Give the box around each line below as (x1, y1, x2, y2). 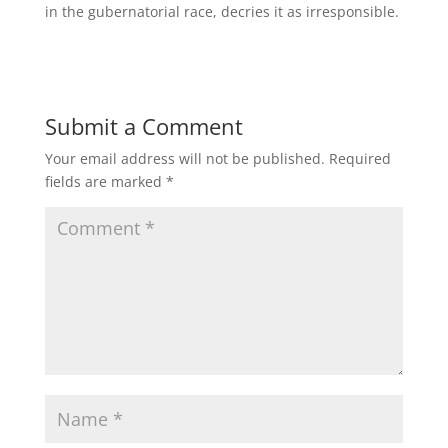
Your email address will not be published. (44, 149, 325, 168)
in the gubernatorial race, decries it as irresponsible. (44, 2, 399, 21)
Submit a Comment (44, 111, 243, 141)
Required (328, 149, 391, 168)
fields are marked (44, 172, 166, 191)
